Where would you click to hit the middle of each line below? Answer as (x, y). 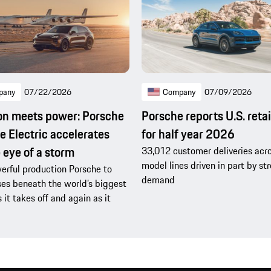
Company (179, 92)
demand (158, 180)
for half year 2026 (188, 134)
